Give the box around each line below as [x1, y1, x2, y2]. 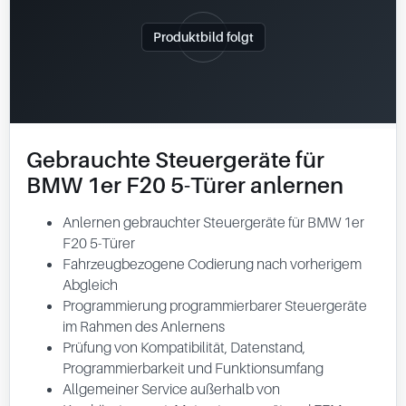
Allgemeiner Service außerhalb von [63, 380, 280, 398]
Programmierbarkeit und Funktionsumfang [63, 359, 324, 377]
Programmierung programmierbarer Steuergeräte [63, 296, 367, 314]
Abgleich [63, 275, 118, 294]
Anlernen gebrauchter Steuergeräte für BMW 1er [63, 213, 364, 231]
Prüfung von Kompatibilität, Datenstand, [63, 338, 305, 356]
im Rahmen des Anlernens [63, 317, 225, 335]
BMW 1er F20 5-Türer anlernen [26, 171, 343, 198]
